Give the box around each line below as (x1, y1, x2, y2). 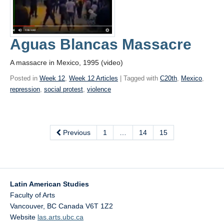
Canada (58, 202, 83, 210)
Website (10, 213, 37, 221)
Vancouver (10, 202, 43, 210)
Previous (61, 128, 90, 137)
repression (10, 85, 40, 93)
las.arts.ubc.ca (37, 213, 83, 221)
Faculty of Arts (10, 191, 55, 199)
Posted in (10, 74, 39, 82)
